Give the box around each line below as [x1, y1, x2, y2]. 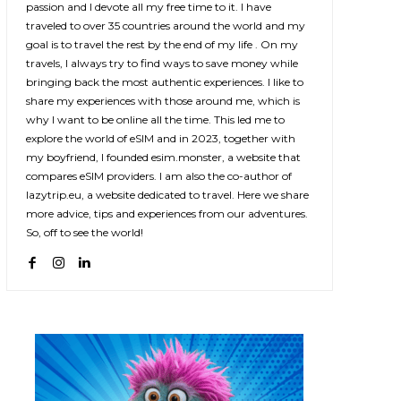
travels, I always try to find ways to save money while [25, 56, 298, 71]
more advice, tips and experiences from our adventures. [25, 207, 308, 221]
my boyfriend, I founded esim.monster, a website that [25, 150, 301, 165]
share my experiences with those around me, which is [25, 94, 300, 108]
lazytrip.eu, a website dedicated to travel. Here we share [25, 188, 309, 202]
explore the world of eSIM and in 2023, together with [25, 132, 295, 146]
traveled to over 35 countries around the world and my [25, 19, 305, 33]
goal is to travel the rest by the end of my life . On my [25, 38, 298, 52]
